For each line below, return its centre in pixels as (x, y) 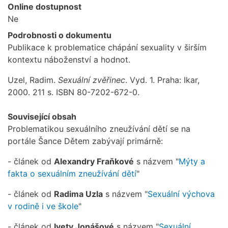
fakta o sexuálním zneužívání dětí (72, 174)
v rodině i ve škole (43, 206)
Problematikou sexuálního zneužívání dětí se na (99, 129)
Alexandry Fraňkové (94, 162)
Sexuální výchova (181, 194)
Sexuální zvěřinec (92, 80)
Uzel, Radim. (33, 80)
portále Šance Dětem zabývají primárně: (85, 141)
